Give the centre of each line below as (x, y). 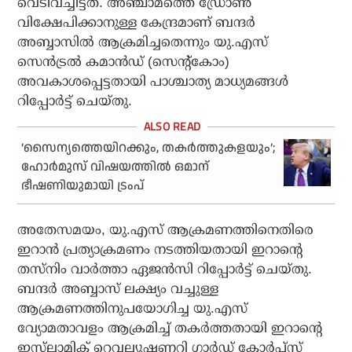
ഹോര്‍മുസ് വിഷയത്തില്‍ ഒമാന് (115, 167)
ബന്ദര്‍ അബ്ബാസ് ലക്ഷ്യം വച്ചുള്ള (118, 289)
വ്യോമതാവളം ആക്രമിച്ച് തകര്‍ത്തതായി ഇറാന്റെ (170, 328)
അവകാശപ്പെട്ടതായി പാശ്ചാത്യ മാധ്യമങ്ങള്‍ (153, 82)
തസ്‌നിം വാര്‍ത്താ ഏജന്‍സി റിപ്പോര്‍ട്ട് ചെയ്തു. (165, 269)
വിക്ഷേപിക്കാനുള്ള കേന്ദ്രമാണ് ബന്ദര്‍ (137, 23)
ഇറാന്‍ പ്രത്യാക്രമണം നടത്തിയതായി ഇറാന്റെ (160, 250)
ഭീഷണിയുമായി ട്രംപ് (83, 186)
